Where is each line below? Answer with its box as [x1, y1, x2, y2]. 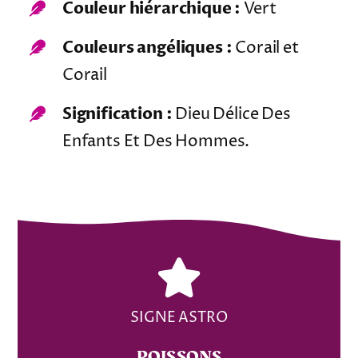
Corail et [232, 38, 299, 60]
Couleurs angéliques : [62, 37, 233, 59]
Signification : [62, 103, 173, 125]
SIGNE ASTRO [130, 308, 228, 328]
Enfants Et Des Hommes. [62, 131, 250, 153]
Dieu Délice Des [172, 104, 291, 126]
